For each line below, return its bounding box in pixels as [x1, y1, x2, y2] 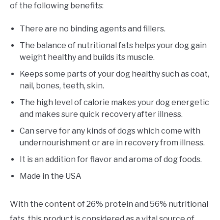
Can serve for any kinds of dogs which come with [20, 126, 200, 136]
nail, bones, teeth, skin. [20, 81, 104, 91]
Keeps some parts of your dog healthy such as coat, [20, 69, 209, 79]
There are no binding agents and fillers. [20, 24, 165, 34]
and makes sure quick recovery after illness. [20, 110, 183, 119]
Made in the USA [20, 171, 82, 181]
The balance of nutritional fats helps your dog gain [20, 41, 207, 51]
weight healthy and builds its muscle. [20, 53, 155, 62]
